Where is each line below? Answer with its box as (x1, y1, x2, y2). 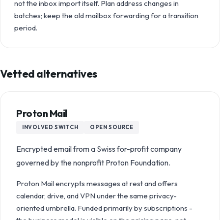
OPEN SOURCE (90, 124, 134, 131)
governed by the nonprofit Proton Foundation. (16, 158, 170, 167)
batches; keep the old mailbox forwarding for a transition (14, 11, 198, 20)
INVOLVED (22, 124, 54, 131)
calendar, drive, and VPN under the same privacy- (16, 191, 177, 200)
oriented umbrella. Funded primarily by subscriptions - (16, 203, 192, 213)
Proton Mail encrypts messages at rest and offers (16, 179, 178, 188)
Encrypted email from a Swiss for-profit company (16, 144, 182, 154)
